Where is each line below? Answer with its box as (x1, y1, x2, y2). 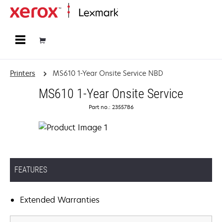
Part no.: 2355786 (88, 103, 134, 111)
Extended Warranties (20, 194, 100, 205)
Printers (10, 68, 35, 78)
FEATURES (14, 165, 47, 174)
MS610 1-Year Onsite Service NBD (52, 68, 163, 78)
